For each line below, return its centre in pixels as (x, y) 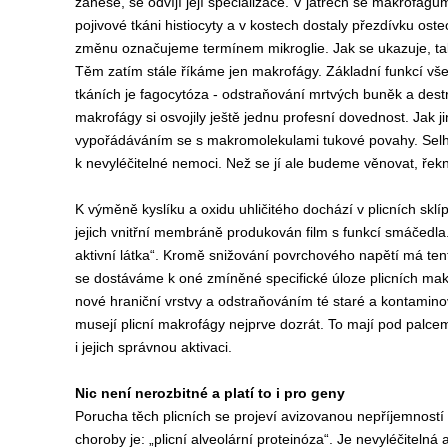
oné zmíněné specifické (255, 278)
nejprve (254, 324)
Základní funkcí (376, 71)
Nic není (104, 393)
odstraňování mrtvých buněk (313, 94)
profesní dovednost (343, 117)
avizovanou (318, 416)
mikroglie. (300, 48)
